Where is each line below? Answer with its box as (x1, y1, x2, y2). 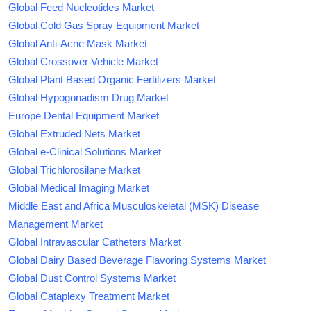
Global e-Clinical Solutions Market (8, 145, 161, 158)
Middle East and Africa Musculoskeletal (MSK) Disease (8, 199, 259, 212)
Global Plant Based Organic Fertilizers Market (8, 73, 216, 85)
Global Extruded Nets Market (8, 127, 140, 140)
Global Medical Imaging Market (8, 181, 149, 194)
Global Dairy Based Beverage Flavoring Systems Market (8, 253, 266, 266)
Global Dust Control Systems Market (8, 271, 176, 284)
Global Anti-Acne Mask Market (8, 37, 147, 49)
